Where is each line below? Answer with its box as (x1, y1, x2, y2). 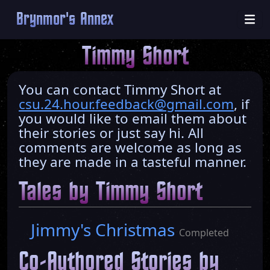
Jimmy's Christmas (31, 218, 179, 241)
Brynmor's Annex (16, 11, 113, 28)
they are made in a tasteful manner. (19, 152, 246, 171)
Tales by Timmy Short (19, 181, 202, 204)
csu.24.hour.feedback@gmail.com (19, 95, 234, 113)
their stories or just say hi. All (19, 124, 204, 142)
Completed (179, 226, 229, 239)
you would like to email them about (19, 109, 246, 128)
